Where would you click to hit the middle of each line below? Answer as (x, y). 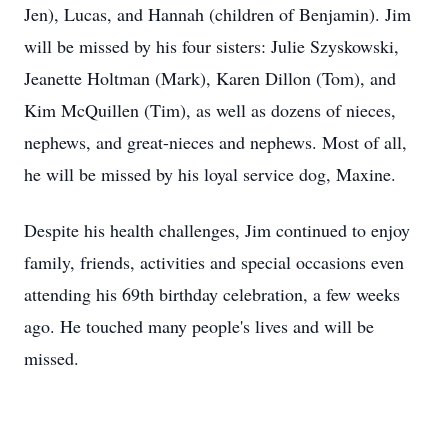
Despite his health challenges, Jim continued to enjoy (217, 230)
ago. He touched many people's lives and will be (199, 326)
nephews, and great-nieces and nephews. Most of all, (215, 142)
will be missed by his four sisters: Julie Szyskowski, (211, 46)
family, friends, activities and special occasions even (214, 262)
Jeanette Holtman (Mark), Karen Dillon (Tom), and (210, 78)
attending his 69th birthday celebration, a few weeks (212, 294)
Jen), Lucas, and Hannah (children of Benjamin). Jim (217, 14)
